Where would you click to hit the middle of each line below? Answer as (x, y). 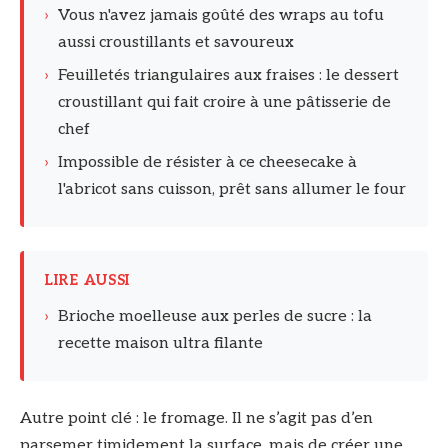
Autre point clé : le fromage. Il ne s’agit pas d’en (196, 419)
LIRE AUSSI (87, 281)
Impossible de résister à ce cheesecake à (207, 163)
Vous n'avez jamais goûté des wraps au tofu (221, 16)
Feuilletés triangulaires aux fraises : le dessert (228, 76)
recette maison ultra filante (160, 344)
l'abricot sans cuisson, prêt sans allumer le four (232, 190)
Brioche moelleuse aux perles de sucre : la (215, 317)
